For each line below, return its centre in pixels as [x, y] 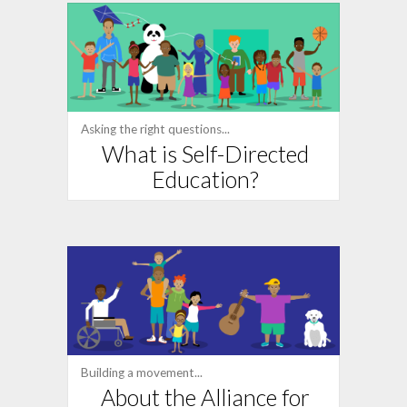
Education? [205, 179]
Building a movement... [142, 373]
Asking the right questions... [155, 129]
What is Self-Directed [205, 154]
